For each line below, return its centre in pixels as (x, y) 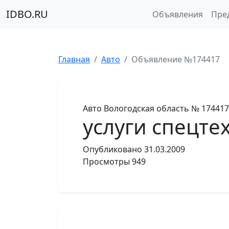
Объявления (177, 14)
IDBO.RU (27, 14)
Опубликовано (112, 149)
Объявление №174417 (176, 59)
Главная (74, 59)
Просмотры (106, 162)
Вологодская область (146, 108)
